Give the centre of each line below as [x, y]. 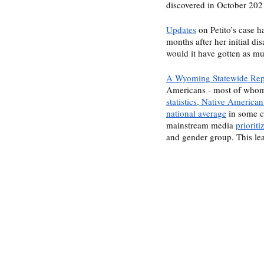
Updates [181, 29]
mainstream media [201, 125]
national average [196, 113]
